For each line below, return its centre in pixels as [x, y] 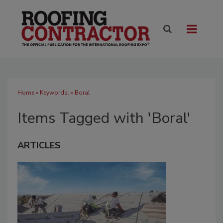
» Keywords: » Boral [62, 93]
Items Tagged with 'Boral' [104, 118]
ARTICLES [39, 146]
